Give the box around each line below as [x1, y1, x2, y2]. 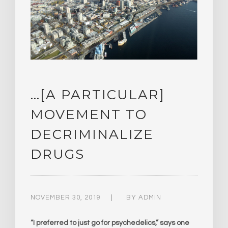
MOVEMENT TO [31, 106, 147, 123]
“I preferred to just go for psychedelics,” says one [31, 219, 189, 226]
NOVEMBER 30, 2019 [31, 193, 101, 201]
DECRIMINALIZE [31, 126, 154, 142]
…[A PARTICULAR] [31, 86, 165, 103]
